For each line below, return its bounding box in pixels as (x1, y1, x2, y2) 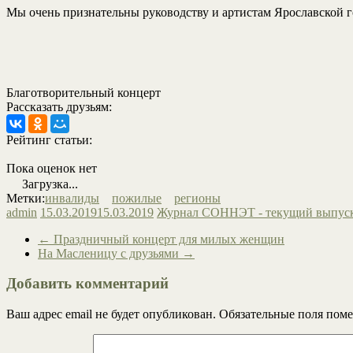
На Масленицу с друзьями (38, 246, 182, 260)
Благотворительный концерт (6, 85, 161, 99)
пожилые (112, 191, 162, 205)
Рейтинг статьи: (6, 132, 92, 147)
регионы (174, 191, 221, 205)
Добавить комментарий (6, 275, 169, 292)
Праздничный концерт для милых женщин (50, 232, 284, 246)
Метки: (6, 191, 45, 205)
